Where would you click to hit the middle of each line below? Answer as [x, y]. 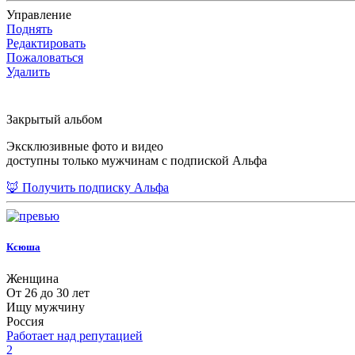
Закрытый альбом [54, 120]
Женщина [32, 278]
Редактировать [46, 44]
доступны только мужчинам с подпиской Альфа [137, 161]
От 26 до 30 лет [48, 292]
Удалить [28, 72]
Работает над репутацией [74, 335]
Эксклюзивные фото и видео [85, 147]
